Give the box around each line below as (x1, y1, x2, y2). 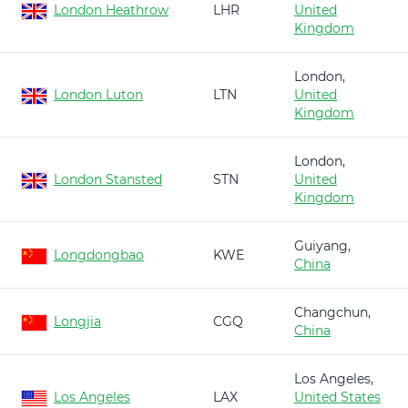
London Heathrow (54, 2, 168, 18)
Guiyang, (294, 238, 351, 254)
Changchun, (294, 304, 371, 321)
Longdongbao (54, 247, 144, 263)
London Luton (54, 87, 143, 103)
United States (294, 389, 381, 405)
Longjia (54, 313, 101, 330)
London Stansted (54, 171, 162, 188)
